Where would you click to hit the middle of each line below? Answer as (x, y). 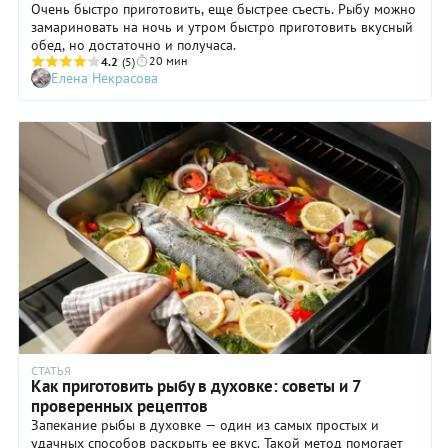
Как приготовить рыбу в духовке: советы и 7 (196, 385)
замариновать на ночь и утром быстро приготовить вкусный (222, 26)
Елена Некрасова (104, 77)
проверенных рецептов (119, 405)
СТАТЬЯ (51, 370)
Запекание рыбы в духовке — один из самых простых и (205, 424)
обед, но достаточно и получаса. (133, 44)
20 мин (168, 60)
